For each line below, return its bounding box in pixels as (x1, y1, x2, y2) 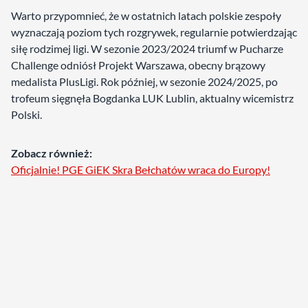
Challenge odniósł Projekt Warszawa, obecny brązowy (11, 58, 265, 71)
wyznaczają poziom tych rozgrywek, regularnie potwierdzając (11, 25, 297, 38)
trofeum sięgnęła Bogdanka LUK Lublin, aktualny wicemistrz (11, 91, 294, 104)
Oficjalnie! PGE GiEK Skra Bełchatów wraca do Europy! (11, 163, 270, 176)
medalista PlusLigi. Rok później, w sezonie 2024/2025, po (11, 75, 278, 88)
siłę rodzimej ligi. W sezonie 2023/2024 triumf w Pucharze (11, 42, 283, 55)
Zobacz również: (11, 146, 92, 159)
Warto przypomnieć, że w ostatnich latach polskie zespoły (11, 9, 281, 22)
